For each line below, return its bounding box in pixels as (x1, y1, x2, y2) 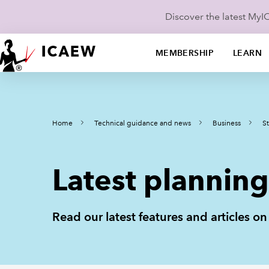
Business (213, 119, 241, 128)
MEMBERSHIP (155, 47, 214, 58)
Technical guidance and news (94, 119, 191, 128)
